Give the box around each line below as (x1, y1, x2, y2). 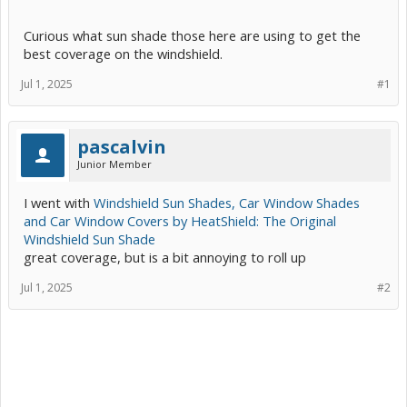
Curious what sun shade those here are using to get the (24, 26, 361, 45)
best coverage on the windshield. (24, 45, 223, 63)
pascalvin (77, 134, 166, 159)
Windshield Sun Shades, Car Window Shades (94, 194, 360, 212)
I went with (24, 194, 94, 212)
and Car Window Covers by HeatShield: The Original (24, 212, 336, 230)
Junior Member (77, 157, 152, 171)
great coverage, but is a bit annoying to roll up (24, 248, 306, 266)
